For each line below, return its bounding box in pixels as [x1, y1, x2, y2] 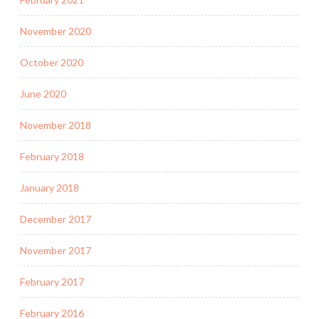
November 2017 [20, 244, 91, 256]
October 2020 [20, 56, 83, 68]
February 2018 [20, 150, 84, 162]
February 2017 [20, 275, 84, 288]
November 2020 [20, 24, 91, 37]
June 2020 [20, 87, 66, 100]
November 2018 [20, 118, 91, 131]
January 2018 [20, 181, 79, 194]
